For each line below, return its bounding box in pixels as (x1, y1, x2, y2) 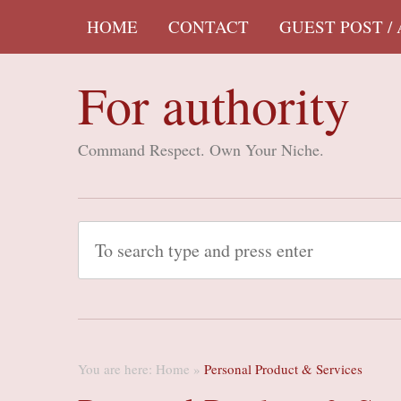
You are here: (78, 360, 156, 378)
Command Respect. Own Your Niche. (78, 139, 324, 160)
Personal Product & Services (204, 360, 363, 378)
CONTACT (168, 15, 249, 38)
